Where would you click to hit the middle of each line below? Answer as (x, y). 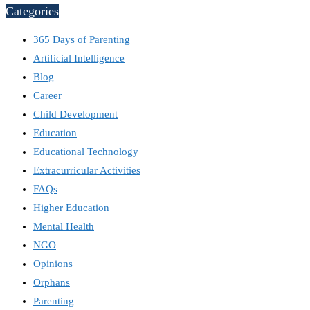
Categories (32, 11)
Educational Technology (86, 152)
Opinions (53, 264)
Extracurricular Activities (87, 171)
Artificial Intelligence (79, 58)
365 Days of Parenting (82, 40)
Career (47, 96)
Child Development (75, 115)
